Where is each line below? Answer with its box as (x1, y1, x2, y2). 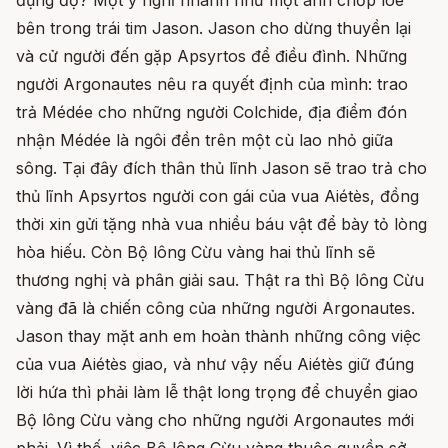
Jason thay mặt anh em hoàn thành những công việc (16, 326, 421, 347)
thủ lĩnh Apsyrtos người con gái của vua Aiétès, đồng (16, 186, 419, 207)
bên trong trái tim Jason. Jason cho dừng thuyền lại (16, 18, 411, 39)
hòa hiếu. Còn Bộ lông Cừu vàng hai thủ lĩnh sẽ (16, 242, 375, 263)
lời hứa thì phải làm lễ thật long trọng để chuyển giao (16, 382, 418, 403)
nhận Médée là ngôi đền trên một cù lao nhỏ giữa (16, 130, 393, 151)
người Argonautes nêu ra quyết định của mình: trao (16, 74, 408, 95)
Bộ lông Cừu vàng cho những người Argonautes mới (16, 410, 414, 431)
